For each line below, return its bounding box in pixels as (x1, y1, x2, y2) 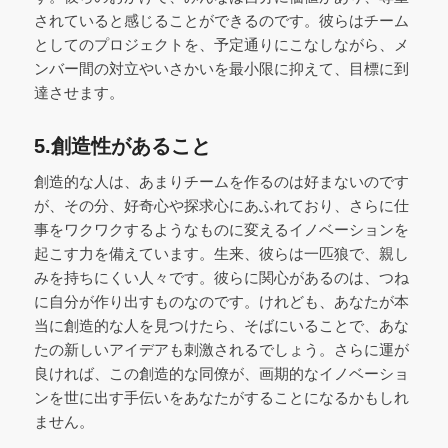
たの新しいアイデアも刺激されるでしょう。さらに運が (33, 340, 409, 358)
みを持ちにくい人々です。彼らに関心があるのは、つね (33, 268, 409, 286)
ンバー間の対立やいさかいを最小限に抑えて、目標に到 (33, 59, 409, 77)
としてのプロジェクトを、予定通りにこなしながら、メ (33, 35, 409, 53)
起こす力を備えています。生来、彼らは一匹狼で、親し (33, 244, 409, 262)
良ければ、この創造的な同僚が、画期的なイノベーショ (33, 364, 409, 382)
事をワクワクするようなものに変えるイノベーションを (33, 220, 409, 238)
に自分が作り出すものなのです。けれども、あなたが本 (33, 292, 409, 310)
